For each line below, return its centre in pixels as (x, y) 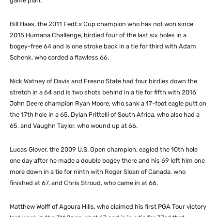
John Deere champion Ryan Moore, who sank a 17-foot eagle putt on (108, 103)
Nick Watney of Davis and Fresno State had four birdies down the (103, 81)
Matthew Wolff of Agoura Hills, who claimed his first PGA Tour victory (108, 206)
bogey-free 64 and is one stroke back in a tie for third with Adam (103, 46)
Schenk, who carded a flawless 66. (59, 57)
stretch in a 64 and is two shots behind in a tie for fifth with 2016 (103, 92)
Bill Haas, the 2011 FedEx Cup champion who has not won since (101, 24)
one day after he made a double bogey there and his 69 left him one (107, 160)
